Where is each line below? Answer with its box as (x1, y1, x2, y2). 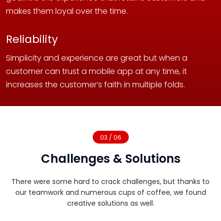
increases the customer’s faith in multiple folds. (6, 79, 185, 90)
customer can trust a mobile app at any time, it (6, 66, 187, 77)
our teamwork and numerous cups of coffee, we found (15, 187, 206, 197)
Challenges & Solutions (40, 150, 181, 167)
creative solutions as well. (67, 198, 154, 208)
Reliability (6, 32, 58, 47)
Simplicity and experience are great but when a (6, 52, 187, 64)
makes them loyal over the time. (6, 5, 128, 17)
